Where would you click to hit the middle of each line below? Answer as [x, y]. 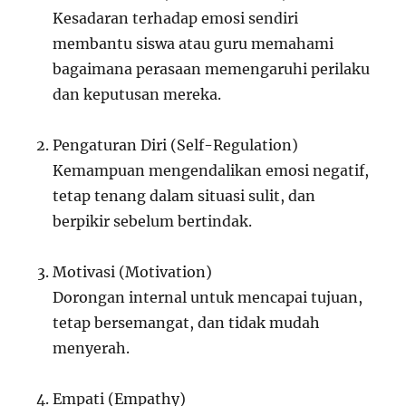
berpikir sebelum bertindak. [153, 222]
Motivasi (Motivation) [133, 272]
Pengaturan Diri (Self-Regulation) [176, 145]
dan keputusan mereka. [137, 95]
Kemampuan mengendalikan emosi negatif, [211, 171]
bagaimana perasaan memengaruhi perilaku [212, 69]
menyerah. [92, 348]
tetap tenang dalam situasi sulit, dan [184, 196]
